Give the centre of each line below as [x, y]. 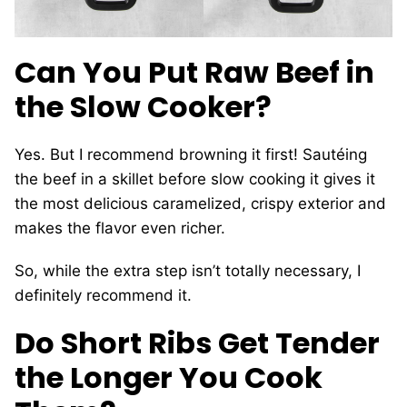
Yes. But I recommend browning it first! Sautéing [191, 154]
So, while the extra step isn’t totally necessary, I [188, 271]
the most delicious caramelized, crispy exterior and [200, 203]
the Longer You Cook [169, 377]
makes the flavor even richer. [120, 228]
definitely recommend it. [103, 295]
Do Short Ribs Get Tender [197, 343]
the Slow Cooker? [143, 107]
